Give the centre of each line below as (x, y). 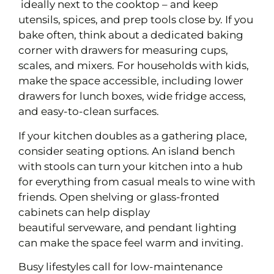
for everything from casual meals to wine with (137, 181)
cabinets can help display (84, 212)
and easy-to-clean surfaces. (90, 112)
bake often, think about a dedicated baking (131, 35)
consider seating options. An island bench (127, 151)
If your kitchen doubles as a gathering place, (133, 135)
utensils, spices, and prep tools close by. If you (136, 20)
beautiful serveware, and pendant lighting (128, 227)
